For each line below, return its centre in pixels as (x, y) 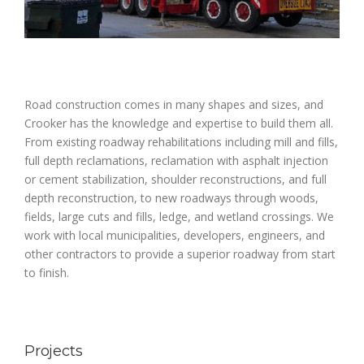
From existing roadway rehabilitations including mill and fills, (181, 142)
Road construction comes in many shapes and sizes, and (174, 104)
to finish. (47, 273)
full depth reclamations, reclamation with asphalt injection (176, 160)
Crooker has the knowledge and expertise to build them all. (179, 123)
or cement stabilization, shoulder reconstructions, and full (175, 179)
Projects (54, 351)
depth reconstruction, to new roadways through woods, (171, 198)
